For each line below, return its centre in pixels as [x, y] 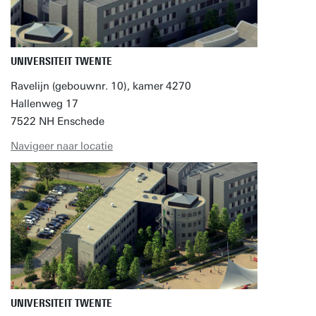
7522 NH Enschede [57, 121]
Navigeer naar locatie [62, 146]
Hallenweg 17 [44, 104]
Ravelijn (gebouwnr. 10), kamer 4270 [101, 86]
